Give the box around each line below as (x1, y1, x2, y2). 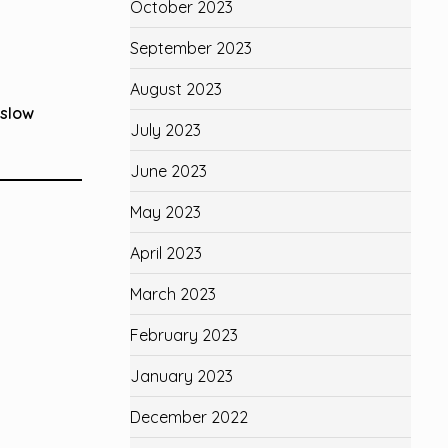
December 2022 (129, 407, 248, 427)
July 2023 (129, 120, 201, 140)
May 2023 (129, 202, 201, 222)
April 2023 (129, 243, 202, 263)
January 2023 (129, 366, 233, 386)
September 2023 (129, 38, 252, 58)
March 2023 (129, 284, 216, 304)
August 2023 (129, 79, 222, 99)
